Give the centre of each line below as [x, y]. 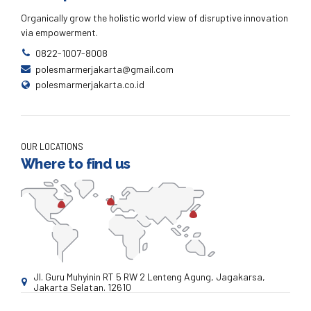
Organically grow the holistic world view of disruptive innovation [154, 17]
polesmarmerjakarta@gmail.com [104, 69]
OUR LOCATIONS [52, 146]
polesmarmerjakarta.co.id [90, 85]
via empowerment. [59, 32]
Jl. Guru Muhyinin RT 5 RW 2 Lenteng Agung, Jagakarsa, [149, 276]
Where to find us [76, 164]
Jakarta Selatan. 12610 [82, 287]
